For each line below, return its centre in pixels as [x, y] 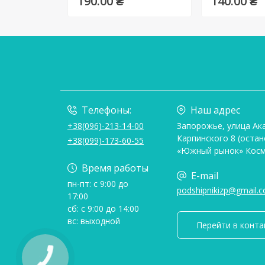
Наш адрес [215, 110]
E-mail [205, 175]
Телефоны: [106, 110]
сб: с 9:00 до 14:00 [103, 208]
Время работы [115, 168]
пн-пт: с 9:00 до [98, 183]
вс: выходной [94, 221]
